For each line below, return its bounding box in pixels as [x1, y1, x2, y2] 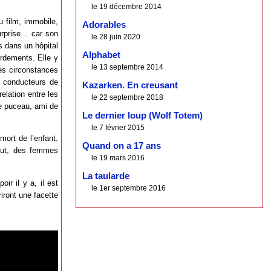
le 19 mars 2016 [91, 154, 145, 163]
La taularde [82, 171, 130, 181]
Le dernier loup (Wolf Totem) [82, 111, 203, 121]
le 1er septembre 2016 [91, 184, 166, 193]
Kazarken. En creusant [82, 80, 178, 91]
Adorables [82, 20, 126, 30]
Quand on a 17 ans [82, 141, 162, 151]
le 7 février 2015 [91, 123, 145, 132]
